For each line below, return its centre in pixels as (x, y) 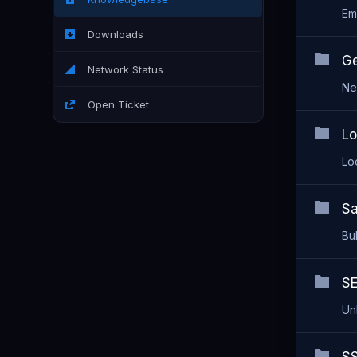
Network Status (122, 69)
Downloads (112, 34)
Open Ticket (115, 104)
